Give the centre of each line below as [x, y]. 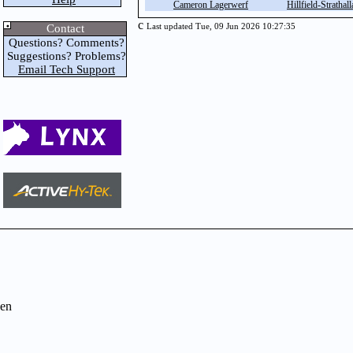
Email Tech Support [67, 69]
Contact [65, 28]
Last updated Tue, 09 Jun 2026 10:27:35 [221, 26]
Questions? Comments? [65, 43]
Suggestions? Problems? [65, 56]
